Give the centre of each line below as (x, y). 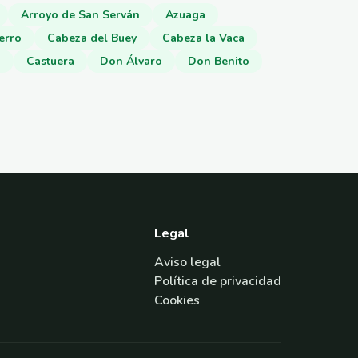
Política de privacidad (218, 281)
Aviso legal (187, 262)
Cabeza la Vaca (203, 38)
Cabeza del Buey (92, 38)
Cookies (177, 300)
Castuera (50, 61)
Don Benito (219, 61)
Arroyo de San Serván (80, 14)
